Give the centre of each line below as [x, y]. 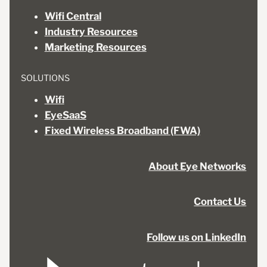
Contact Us [220, 202]
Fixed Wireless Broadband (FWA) [122, 131]
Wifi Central [73, 16]
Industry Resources [91, 32]
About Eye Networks [198, 166]
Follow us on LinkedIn [197, 237]
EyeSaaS [65, 115]
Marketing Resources [95, 47]
